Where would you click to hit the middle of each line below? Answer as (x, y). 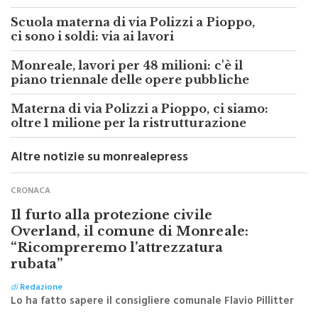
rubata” (37, 264)
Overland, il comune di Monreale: (130, 231)
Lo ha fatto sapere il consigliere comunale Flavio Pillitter (152, 302)
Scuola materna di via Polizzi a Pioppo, (133, 22)
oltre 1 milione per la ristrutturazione (128, 122)
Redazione (41, 288)
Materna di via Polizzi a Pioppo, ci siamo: (139, 108)
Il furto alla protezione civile (111, 215)
